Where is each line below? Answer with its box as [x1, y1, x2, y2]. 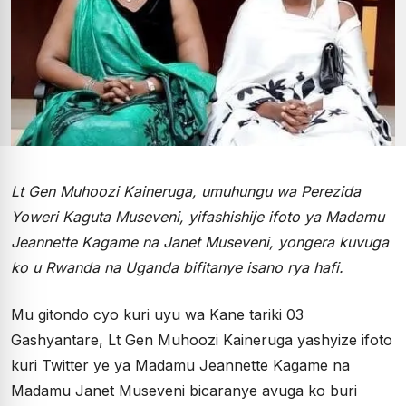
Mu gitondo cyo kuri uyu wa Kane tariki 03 [11, 305, 304, 324]
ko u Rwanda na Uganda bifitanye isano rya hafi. [11, 258, 343, 276]
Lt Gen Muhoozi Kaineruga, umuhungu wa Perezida [11, 182, 361, 200]
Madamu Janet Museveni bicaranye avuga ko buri [11, 382, 357, 400]
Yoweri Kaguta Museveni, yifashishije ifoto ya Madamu [11, 208, 384, 226]
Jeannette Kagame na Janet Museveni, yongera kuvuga [11, 233, 389, 251]
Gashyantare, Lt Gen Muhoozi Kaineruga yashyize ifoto [11, 331, 392, 349]
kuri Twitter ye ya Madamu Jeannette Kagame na [11, 356, 350, 374]
